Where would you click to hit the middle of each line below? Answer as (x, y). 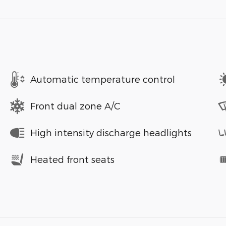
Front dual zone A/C (75, 106)
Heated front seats (72, 159)
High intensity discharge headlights (111, 133)
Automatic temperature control (103, 79)
